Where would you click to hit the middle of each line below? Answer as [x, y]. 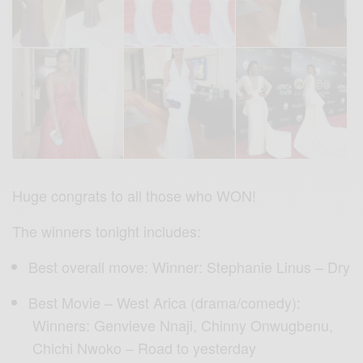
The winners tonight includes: [107, 231]
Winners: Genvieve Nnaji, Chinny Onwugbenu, [181, 325]
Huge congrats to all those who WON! [135, 195]
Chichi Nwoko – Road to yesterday [142, 347]
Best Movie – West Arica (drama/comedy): [164, 302]
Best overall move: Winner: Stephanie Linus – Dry [189, 266]
